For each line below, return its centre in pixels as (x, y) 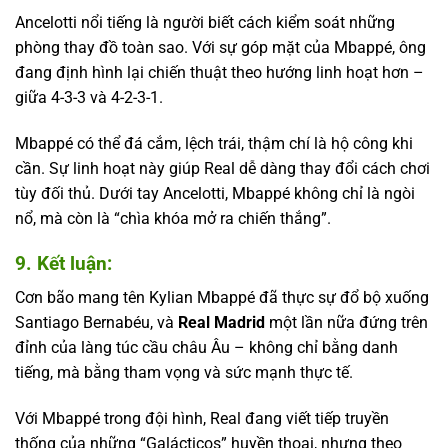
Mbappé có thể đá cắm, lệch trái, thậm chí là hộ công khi (214, 143)
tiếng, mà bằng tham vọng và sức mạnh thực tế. (184, 373)
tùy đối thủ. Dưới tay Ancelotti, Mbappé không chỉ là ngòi (215, 193)
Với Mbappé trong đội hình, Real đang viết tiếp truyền (202, 419)
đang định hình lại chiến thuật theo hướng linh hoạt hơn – (219, 73)
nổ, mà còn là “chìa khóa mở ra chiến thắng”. (173, 218)
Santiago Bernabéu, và (96, 323)
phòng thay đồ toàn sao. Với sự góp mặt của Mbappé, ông (220, 48)
